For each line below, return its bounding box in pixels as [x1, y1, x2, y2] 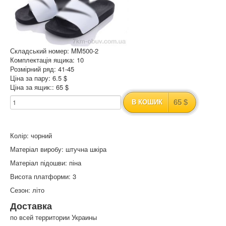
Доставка [10, 199, 52, 213]
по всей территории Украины [10, 212, 97, 222]
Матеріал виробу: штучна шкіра [10, 144, 106, 154]
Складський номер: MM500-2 [10, 46, 98, 56]
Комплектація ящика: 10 [10, 55, 84, 65]
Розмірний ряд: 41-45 [10, 64, 74, 74]
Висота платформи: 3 [10, 172, 76, 182]
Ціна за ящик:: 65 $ [10, 82, 69, 92]
